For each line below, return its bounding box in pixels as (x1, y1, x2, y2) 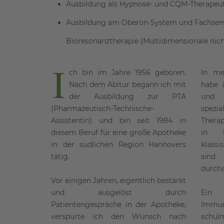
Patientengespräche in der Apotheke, (51, 200, 186, 209)
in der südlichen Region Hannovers (51, 140, 186, 149)
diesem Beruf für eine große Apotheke (51, 128, 186, 137)
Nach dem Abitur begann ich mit (69, 80, 186, 89)
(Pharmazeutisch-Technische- (51, 104, 154, 113)
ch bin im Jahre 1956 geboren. (69, 68, 186, 77)
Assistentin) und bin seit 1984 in (51, 116, 186, 125)
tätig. (51, 152, 69, 161)
